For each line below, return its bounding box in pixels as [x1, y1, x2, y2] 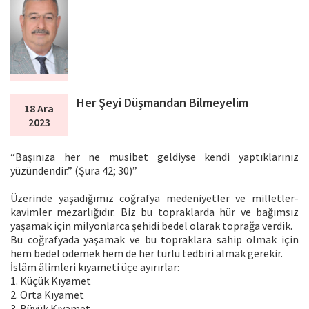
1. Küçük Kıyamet [10, 273, 91, 288]
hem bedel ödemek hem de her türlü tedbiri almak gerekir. [10, 246, 283, 260]
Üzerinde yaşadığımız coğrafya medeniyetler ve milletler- [10, 190, 299, 205]
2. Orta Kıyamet [10, 287, 84, 301]
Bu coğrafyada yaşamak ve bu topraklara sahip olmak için [10, 232, 299, 246]
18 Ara [24, 101, 54, 115]
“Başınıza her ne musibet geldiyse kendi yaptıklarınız [10, 149, 299, 163]
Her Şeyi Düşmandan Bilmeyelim [77, 94, 249, 110]
